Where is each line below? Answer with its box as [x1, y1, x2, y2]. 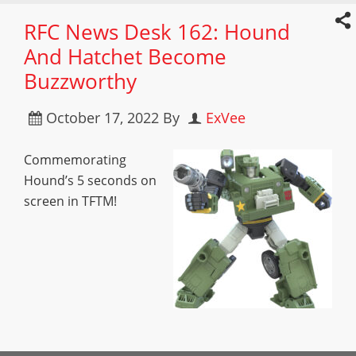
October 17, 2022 [46, 108, 159, 127]
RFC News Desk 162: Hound [24, 17, 290, 46]
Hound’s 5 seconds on [24, 172, 157, 189]
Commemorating [24, 151, 126, 168]
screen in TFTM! [24, 192, 117, 210]
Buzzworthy [24, 67, 137, 95]
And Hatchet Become [24, 42, 226, 71]
